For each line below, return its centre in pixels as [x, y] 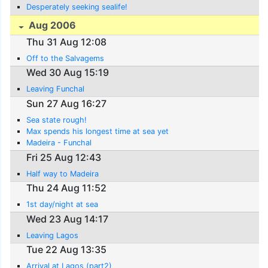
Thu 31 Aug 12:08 [67, 42]
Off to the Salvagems [66, 58]
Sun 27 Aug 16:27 [67, 103]
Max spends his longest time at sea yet [98, 131]
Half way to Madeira [63, 173]
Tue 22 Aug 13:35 [67, 250]
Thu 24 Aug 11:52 [67, 188]
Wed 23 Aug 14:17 [68, 219]
